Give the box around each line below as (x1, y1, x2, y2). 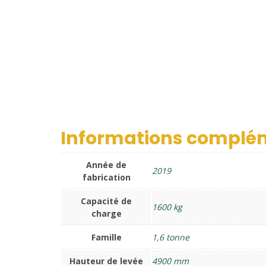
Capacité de (81, 195, 132, 207)
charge (91, 207, 122, 219)
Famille (91, 231, 122, 243)
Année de (86, 159, 126, 170)
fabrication (82, 171, 131, 183)
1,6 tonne (152, 231, 189, 243)
